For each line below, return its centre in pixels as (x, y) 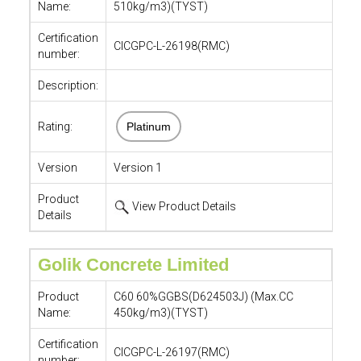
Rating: (55, 127)
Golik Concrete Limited (133, 265)
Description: (68, 85)
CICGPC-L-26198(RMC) (171, 46)
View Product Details (183, 206)
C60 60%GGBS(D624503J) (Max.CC (203, 297)
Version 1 (137, 168)
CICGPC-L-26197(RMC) (171, 352)
